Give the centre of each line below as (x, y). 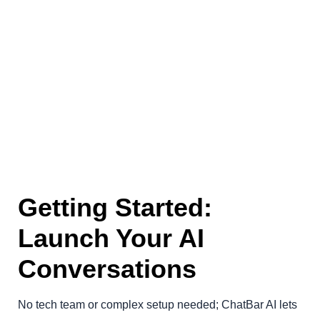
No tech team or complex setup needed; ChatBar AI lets (157, 304)
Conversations (107, 269)
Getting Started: (115, 207)
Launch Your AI (111, 238)
